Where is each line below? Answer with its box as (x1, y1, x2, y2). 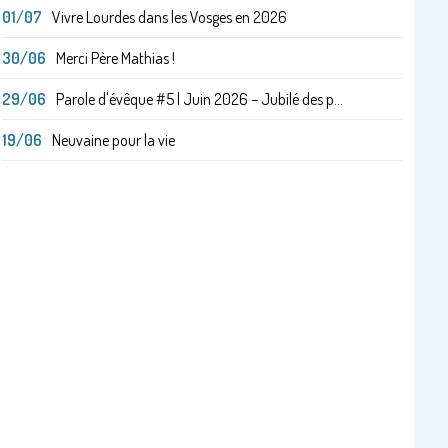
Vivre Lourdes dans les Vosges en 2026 (51, 6, 287, 27)
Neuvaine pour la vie (51, 129, 175, 150)
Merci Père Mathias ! (55, 47, 175, 68)
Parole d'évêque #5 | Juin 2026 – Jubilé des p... (55, 88, 343, 109)
